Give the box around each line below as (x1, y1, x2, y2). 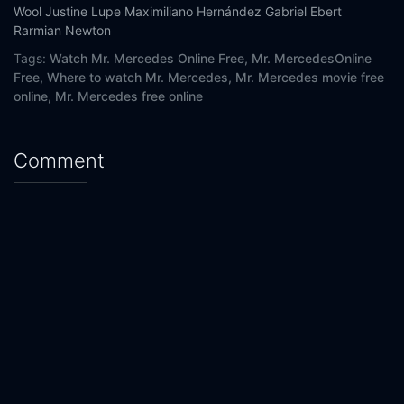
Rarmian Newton (14, 23, 111, 39)
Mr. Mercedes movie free (235, 69, 384, 86)
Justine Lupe (45, 4, 121, 20)
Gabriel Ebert (265, 4, 342, 20)
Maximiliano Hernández (124, 4, 262, 20)
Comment (14, 149, 105, 173)
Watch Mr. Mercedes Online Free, (50, 50, 248, 67)
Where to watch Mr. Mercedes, (47, 69, 232, 86)
